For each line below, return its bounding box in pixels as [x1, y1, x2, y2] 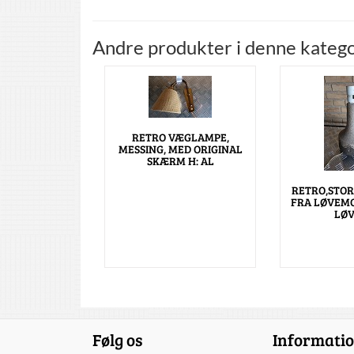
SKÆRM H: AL [146, 153, 214, 169]
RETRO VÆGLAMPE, [131, 130, 229, 145]
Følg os [92, 328, 142, 352]
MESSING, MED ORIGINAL [118, 141, 243, 157]
